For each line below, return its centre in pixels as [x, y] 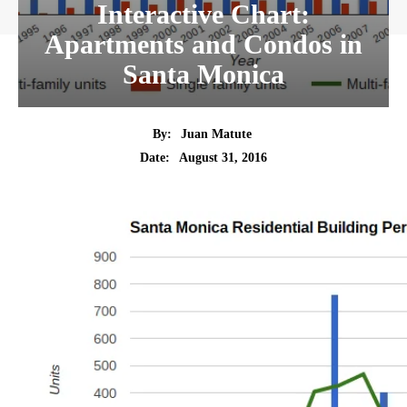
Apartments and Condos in [203, 44]
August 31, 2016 [223, 158]
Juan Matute [216, 134]
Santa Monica [203, 74]
